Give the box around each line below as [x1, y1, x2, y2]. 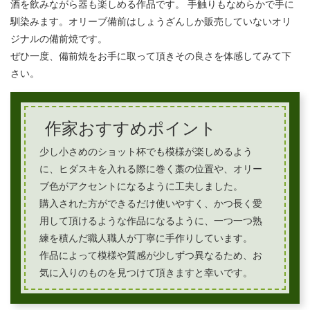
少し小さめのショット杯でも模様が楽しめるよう [39, 146, 253, 157]
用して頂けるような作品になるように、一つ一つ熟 [39, 215, 262, 226]
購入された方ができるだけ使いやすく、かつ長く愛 [39, 198, 262, 209]
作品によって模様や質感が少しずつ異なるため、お [39, 250, 262, 261]
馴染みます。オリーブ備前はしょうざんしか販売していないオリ [10, 16, 291, 27]
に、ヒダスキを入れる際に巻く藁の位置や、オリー [39, 163, 262, 174]
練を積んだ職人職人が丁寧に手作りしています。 [39, 232, 253, 244]
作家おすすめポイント [45, 119, 217, 138]
